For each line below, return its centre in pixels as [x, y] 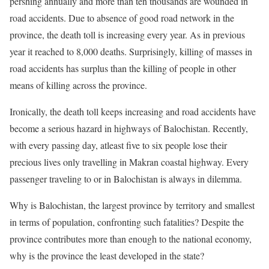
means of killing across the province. [78, 85]
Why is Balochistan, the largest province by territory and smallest [132, 205]
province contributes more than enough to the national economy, [131, 239]
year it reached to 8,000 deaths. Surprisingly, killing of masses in [131, 51]
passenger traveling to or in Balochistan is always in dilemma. [126, 179]
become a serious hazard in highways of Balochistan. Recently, [129, 128]
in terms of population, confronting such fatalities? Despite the [127, 222]
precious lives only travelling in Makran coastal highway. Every [129, 162]
